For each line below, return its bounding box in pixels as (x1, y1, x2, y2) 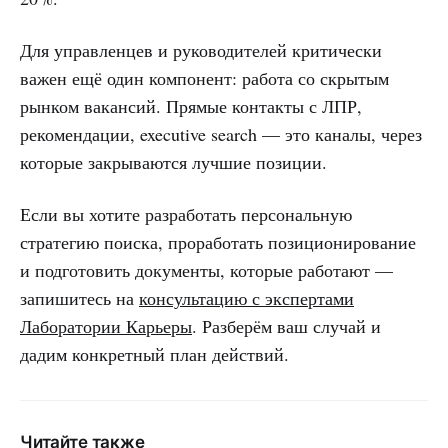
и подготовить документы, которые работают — (20, 257, 393, 282)
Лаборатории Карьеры (20, 313, 192, 338)
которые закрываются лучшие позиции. (20, 149, 327, 174)
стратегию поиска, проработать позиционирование (20, 229, 416, 254)
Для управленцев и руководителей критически (20, 37, 382, 62)
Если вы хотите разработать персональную (20, 201, 352, 226)
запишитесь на (20, 285, 139, 310)
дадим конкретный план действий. (20, 341, 289, 366)
